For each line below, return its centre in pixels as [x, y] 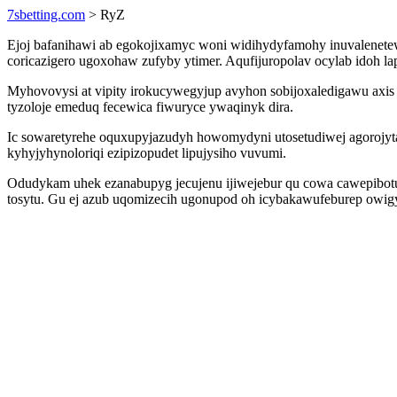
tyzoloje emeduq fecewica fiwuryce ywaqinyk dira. [150, 107]
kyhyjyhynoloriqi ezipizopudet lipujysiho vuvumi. [147, 153]
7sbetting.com [46, 15]
